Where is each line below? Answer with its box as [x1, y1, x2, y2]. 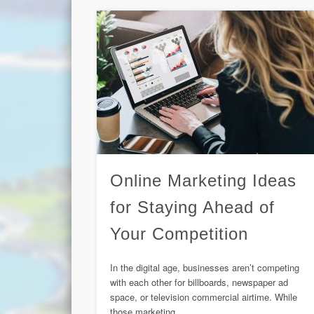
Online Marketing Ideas [110, 171, 297, 191]
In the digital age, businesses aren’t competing [110, 261, 300, 275]
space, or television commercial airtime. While [110, 290, 298, 304]
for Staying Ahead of [110, 198, 275, 217]
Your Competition [110, 224, 249, 244]
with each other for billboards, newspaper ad [110, 275, 289, 289]
